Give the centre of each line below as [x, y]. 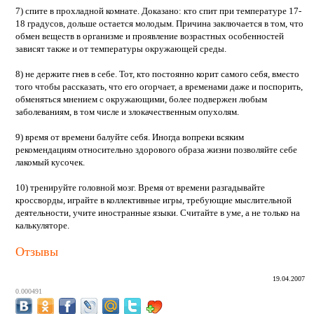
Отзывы [36, 251]
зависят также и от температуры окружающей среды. [121, 48]
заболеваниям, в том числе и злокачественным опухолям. [127, 111]
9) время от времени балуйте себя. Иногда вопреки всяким [129, 137]
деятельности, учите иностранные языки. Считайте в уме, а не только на [157, 212]
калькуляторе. [42, 225]
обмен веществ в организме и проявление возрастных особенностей [149, 36]
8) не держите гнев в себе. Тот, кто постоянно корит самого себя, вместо [157, 74]
